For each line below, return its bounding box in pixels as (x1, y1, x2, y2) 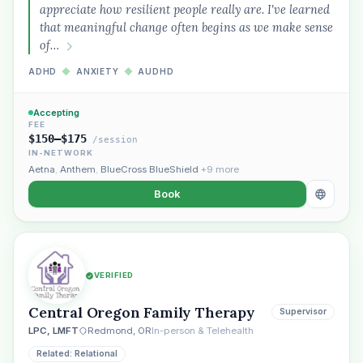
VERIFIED (94, 271, 134, 280)
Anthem (60, 164, 96, 175)
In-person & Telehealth (152, 325, 254, 336)
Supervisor (280, 306, 327, 317)
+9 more (201, 164, 239, 175)
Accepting (33, 107, 79, 118)
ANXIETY (76, 66, 119, 76)
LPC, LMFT (28, 325, 79, 336)
